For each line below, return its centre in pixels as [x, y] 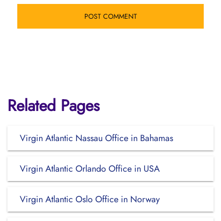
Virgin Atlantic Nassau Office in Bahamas [96, 138]
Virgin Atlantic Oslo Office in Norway [90, 199]
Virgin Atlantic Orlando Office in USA [90, 169]
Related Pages [54, 106]
